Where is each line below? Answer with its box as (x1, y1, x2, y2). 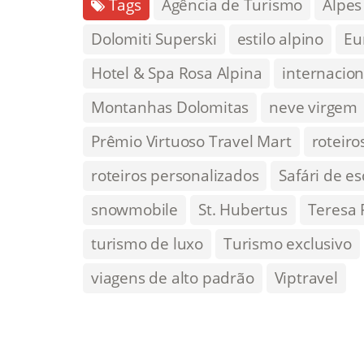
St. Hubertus (198, 199, 288, 220)
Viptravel (274, 267, 338, 288)
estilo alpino (236, 28, 324, 50)
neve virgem (269, 97, 358, 118)
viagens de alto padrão (91, 267, 254, 288)
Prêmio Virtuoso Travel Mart (91, 131, 292, 152)
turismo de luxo (91, 233, 203, 254)
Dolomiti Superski (91, 28, 217, 50)
